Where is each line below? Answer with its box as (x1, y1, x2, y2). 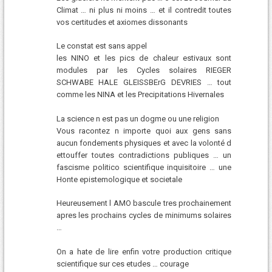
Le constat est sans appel (56, 41, 147, 51)
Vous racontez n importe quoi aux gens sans (56, 126, 232, 135)
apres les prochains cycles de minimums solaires (56, 211, 232, 220)
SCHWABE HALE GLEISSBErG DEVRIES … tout (56, 78, 232, 87)
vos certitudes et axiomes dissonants (56, 17, 188, 27)
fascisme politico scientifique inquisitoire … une (56, 162, 232, 172)
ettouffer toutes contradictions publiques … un (56, 150, 232, 160)
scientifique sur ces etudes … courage (56, 259, 189, 268)
